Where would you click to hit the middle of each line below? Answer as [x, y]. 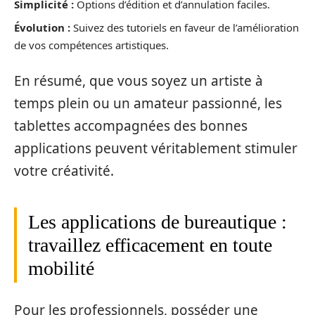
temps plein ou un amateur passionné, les [148, 104]
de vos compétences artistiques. [91, 45]
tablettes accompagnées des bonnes [131, 126]
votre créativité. [64, 171]
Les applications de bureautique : [157, 222]
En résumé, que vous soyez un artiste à [139, 81]
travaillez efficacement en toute [150, 245]
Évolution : [42, 27]
